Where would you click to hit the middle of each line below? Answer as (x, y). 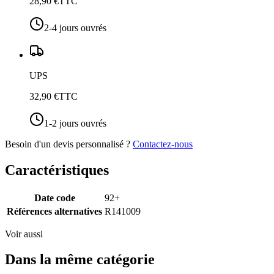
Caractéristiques (57, 170)
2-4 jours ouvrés (75, 28)
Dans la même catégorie (80, 260)
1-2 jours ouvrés (75, 123)
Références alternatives (54, 211)
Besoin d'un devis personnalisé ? (68, 144)
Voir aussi (24, 234)
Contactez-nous (163, 144)
